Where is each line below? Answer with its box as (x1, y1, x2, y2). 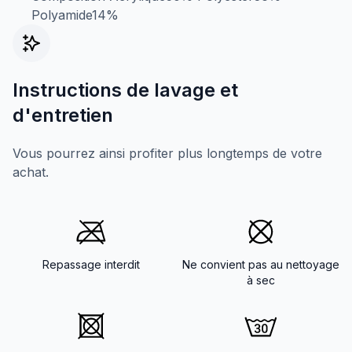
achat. (13, 163, 49, 180)
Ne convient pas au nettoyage (182, 257, 339, 271)
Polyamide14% (31, 6, 119, 23)
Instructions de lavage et (13, 78, 238, 101)
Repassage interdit (42, 257, 140, 271)
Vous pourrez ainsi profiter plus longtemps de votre (13, 145, 322, 161)
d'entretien (13, 103, 113, 126)
